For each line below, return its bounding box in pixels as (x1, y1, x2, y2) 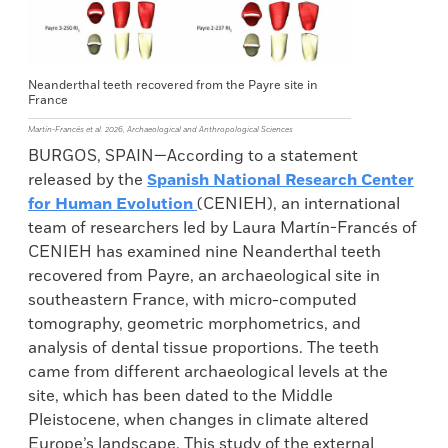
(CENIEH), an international (197, 193, 400, 215)
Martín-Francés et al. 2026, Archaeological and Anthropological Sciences (28, 124, 293, 135)
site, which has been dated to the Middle (28, 385, 333, 407)
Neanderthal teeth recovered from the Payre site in (28, 77, 318, 94)
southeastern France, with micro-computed (28, 289, 357, 311)
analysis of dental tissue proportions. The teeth (28, 337, 379, 359)
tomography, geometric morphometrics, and (28, 313, 361, 335)
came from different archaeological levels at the (28, 361, 388, 383)
